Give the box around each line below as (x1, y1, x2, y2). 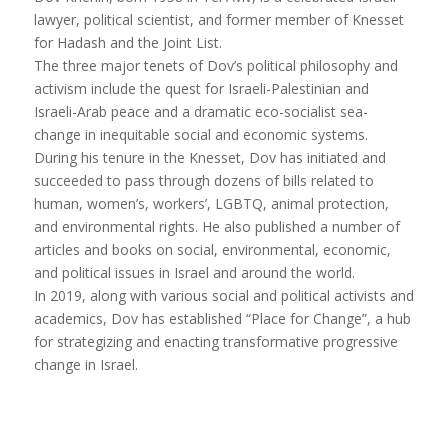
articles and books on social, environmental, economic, (33, 240, 391, 260)
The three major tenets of (33, 56, 207, 76)
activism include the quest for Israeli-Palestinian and (33, 79, 369, 99)
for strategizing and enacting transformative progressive (33, 332, 398, 352)
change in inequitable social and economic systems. (33, 125, 368, 145)
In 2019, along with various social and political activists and (33, 286, 414, 306)
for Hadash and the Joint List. (33, 33, 222, 53)
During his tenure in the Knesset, (33, 148, 249, 168)
